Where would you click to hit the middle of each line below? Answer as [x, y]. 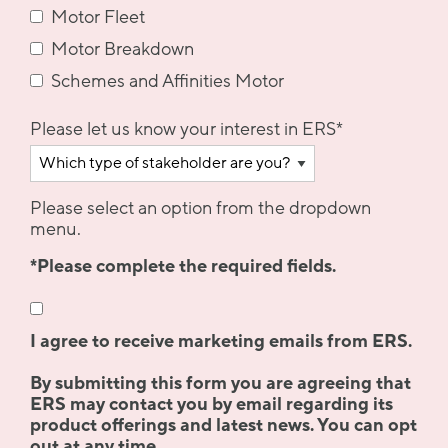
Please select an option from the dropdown [200, 208]
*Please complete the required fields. [183, 266]
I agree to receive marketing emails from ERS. [221, 341]
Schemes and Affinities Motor [167, 81]
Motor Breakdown [122, 49]
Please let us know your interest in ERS [183, 129]
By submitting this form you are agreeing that [220, 383]
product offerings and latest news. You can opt [223, 425]
